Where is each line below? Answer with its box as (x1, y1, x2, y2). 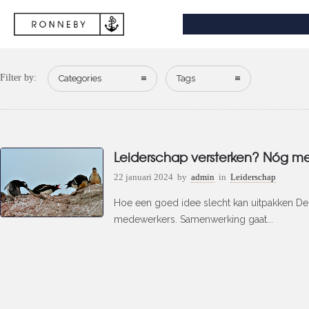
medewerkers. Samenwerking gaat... (114, 214, 273, 225)
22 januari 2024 (114, 172, 173, 182)
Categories (59, 73, 101, 83)
